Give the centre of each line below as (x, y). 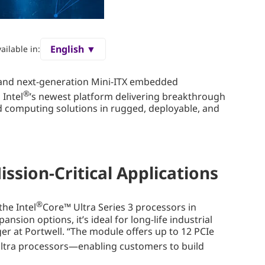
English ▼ (73, 49)
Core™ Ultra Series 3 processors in (119, 207)
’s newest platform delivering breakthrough (127, 96)
